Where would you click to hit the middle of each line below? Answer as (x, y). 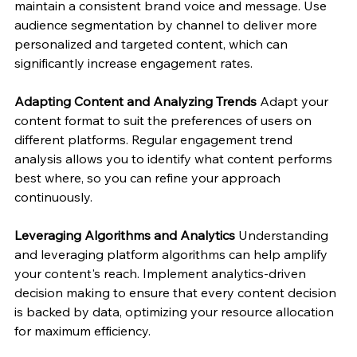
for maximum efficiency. (82, 330)
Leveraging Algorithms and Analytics (125, 235)
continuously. (53, 196)
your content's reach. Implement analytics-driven (162, 273)
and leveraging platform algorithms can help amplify (173, 254)
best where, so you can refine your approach (149, 177)
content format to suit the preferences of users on (165, 120)
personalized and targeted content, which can (153, 43)
